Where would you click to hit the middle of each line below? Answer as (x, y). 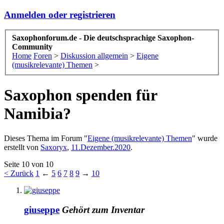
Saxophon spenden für (80, 95)
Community (32, 47)
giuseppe (42, 209)
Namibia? (37, 114)
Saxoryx (54, 147)
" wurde (205, 138)
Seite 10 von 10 (29, 164)
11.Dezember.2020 (101, 147)
